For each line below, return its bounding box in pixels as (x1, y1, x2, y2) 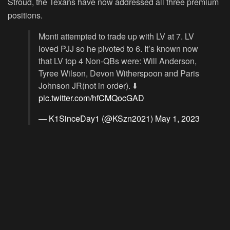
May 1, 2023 (155, 112, 200, 124)
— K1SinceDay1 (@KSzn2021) (39, 112, 155, 124)
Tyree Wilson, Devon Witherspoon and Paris (39, 67, 199, 79)
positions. (8, 9, 43, 21)
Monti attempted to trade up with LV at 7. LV (39, 30, 194, 42)
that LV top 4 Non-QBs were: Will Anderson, (39, 54, 197, 67)
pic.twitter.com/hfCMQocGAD (39, 91, 144, 104)
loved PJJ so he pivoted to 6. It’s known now (39, 42, 198, 54)
